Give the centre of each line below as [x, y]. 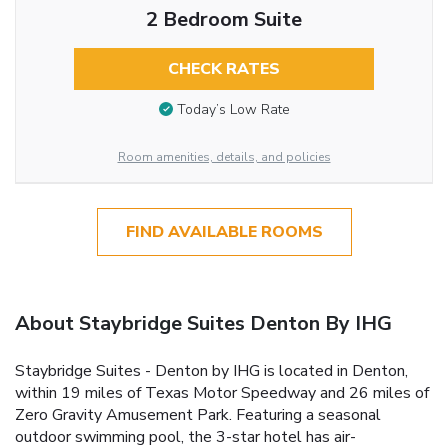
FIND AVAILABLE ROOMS [224, 231]
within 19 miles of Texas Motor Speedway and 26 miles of [222, 392]
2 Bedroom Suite [223, 19]
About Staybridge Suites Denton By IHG [203, 323]
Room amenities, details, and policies [224, 156]
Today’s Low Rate [233, 110]
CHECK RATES [223, 68]
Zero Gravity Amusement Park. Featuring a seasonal [198, 414]
